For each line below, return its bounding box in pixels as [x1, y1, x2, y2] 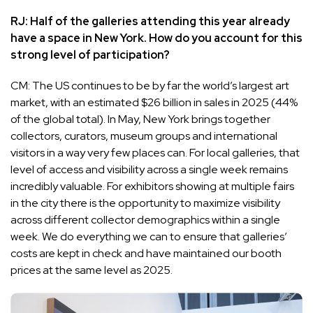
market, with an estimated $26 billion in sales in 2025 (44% [10, 94, 298, 110]
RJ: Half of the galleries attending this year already [10, 13, 290, 29]
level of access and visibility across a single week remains [10, 161, 288, 177]
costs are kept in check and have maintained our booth [10, 245, 282, 261]
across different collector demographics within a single [10, 212, 280, 227]
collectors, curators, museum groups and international [10, 128, 277, 143]
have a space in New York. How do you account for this [10, 30, 303, 45]
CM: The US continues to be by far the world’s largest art [10, 78, 289, 93]
